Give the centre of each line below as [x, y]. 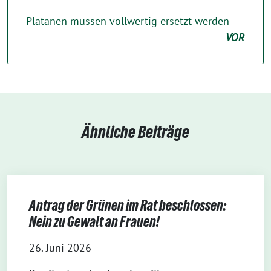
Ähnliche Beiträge [135, 132]
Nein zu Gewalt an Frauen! [94, 222]
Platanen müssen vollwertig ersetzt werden [128, 21]
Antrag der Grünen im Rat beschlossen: [128, 205]
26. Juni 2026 [60, 248]
